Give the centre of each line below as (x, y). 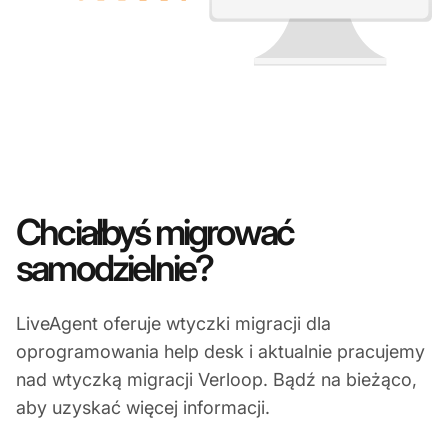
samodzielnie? (114, 268)
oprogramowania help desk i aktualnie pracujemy (220, 352)
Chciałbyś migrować (155, 232)
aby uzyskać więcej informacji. (143, 408)
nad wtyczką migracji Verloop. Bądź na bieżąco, (216, 380)
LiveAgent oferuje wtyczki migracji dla (173, 324)
